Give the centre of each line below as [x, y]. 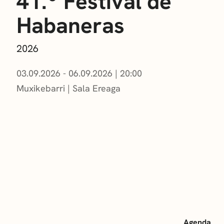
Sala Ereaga [96, 88]
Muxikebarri [40, 88]
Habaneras [70, 25]
